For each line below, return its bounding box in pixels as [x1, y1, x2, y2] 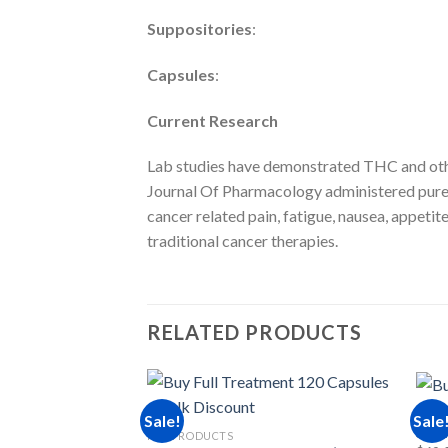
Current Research [147, 110, 278, 130]
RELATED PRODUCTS [147, 320, 362, 345]
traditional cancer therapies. [147, 231, 338, 251]
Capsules [147, 64, 215, 84]
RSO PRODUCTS [146, 429, 234, 443]
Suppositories [147, 19, 252, 39]
